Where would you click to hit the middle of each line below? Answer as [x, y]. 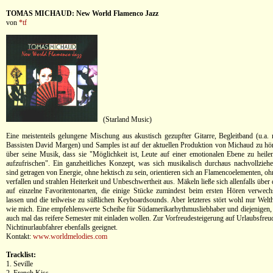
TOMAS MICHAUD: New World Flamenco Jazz [82, 13]
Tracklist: [21, 255]
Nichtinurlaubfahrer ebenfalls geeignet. [62, 227]
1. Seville [19, 264]
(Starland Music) [125, 119]
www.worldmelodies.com [70, 236]
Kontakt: [19, 236]
